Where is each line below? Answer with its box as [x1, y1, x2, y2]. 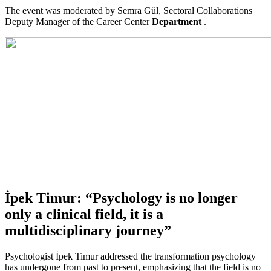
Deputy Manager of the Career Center [5, 16, 152, 27]
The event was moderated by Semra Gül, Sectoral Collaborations [5, 5, 252, 16]
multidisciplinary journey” [5, 222, 171, 238]
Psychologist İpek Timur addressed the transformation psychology [5, 250, 256, 261]
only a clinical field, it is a [5, 206, 163, 222]
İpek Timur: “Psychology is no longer [5, 189, 238, 206]
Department [152, 16, 204, 27]
